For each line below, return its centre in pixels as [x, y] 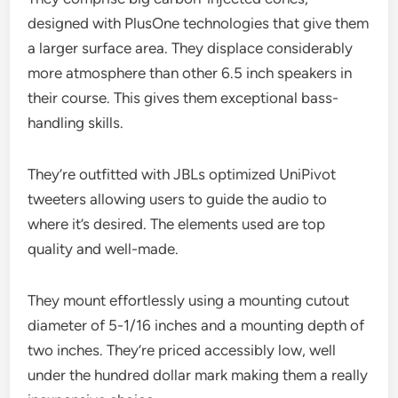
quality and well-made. [103, 248]
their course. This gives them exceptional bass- [183, 97]
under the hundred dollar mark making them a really [198, 374]
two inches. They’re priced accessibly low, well [182, 350]
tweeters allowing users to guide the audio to [178, 199]
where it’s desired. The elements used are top [177, 223]
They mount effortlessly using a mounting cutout [189, 300]
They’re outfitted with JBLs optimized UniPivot [182, 174]
